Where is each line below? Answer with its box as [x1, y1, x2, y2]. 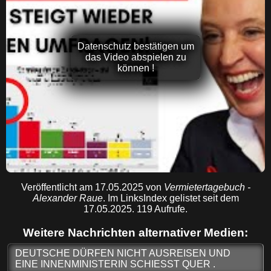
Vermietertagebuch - [163, 182, 250, 193]
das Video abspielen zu [85, 52, 186, 63]
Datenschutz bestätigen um [77, 41, 194, 52]
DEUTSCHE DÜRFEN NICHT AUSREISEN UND [15, 247, 231, 258]
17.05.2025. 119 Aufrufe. [83, 204, 188, 215]
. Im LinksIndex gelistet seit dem [102, 193, 239, 204]
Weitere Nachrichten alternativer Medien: [23, 226, 248, 240]
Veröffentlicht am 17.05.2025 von [21, 182, 164, 193]
